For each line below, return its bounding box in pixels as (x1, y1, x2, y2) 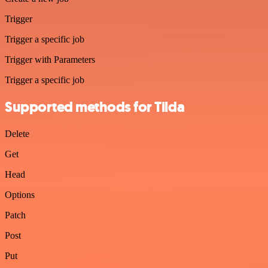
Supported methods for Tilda (5, 97, 185, 117)
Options (5, 189, 35, 200)
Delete (5, 128, 29, 139)
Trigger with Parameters (5, 54, 95, 65)
